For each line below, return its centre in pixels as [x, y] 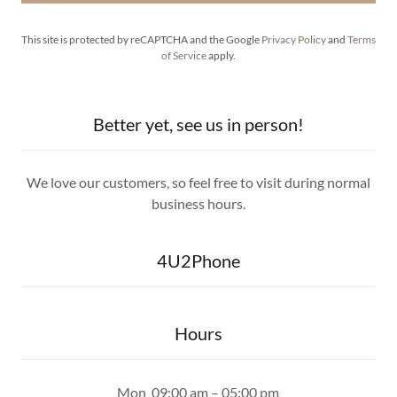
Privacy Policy [294, 39]
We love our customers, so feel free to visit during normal [198, 182]
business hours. [198, 203]
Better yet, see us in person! [198, 124]
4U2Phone [198, 260]
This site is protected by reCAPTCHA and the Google [141, 39]
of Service [184, 55]
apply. [221, 55]
